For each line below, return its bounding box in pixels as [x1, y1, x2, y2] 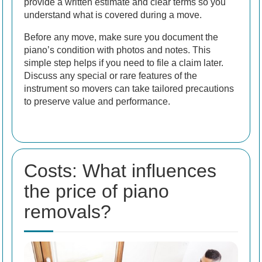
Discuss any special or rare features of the [24, 71, 197, 81]
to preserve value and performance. [24, 96, 170, 107]
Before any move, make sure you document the [24, 32, 218, 43]
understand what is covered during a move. [24, 10, 202, 20]
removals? [24, 201, 111, 223]
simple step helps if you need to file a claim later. [24, 58, 223, 68]
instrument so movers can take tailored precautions [24, 84, 234, 94]
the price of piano [24, 181, 169, 202]
